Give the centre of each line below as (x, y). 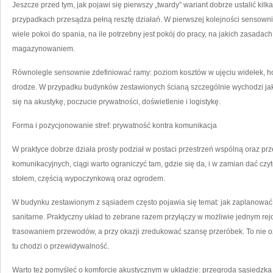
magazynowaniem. (44, 49)
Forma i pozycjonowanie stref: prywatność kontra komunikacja (115, 126)
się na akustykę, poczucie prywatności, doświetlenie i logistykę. (116, 102)
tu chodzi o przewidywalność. (61, 246)
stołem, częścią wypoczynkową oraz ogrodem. (89, 179)
